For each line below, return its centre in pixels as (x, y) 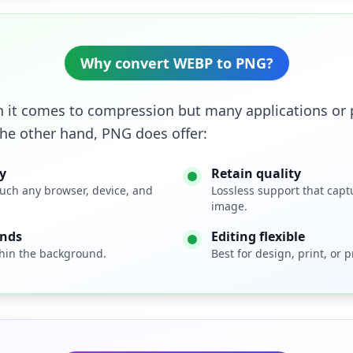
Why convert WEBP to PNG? (176, 63)
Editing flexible (258, 236)
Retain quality (256, 173)
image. (229, 206)
